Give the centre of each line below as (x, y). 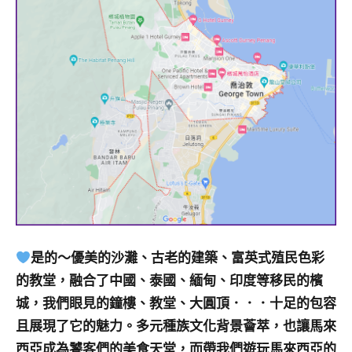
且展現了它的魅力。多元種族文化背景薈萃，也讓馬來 (176, 327)
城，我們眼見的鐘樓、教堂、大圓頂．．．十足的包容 (176, 304)
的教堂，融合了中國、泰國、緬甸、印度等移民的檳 (169, 281)
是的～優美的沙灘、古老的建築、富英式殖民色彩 (178, 258)
